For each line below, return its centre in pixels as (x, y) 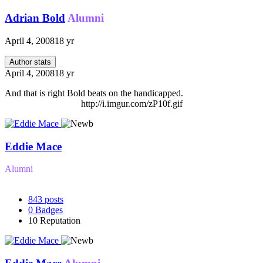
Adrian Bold (35, 18)
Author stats (30, 62)
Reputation (60, 221)
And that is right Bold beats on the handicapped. (94, 93)
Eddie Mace (33, 146)
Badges (49, 210)
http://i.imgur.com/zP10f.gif (131, 103)
